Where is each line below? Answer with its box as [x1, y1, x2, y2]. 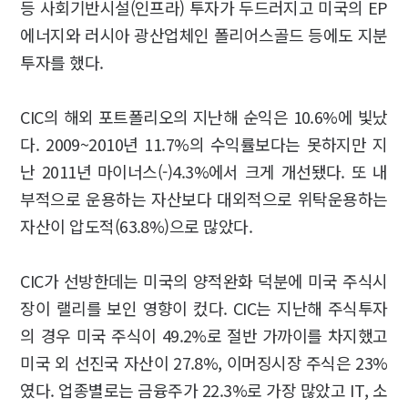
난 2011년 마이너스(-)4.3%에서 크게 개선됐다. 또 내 [20, 158, 388, 183]
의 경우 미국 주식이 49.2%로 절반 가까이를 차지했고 [20, 322, 388, 347]
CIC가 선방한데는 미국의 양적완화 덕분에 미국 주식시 [20, 268, 388, 292]
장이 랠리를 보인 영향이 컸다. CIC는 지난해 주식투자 [20, 295, 388, 320]
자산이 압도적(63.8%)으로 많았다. [20, 213, 253, 238]
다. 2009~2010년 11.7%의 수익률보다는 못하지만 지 [20, 131, 388, 156]
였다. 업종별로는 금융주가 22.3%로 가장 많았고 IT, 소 [20, 377, 388, 402]
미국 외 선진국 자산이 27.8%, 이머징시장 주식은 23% [20, 350, 388, 374]
